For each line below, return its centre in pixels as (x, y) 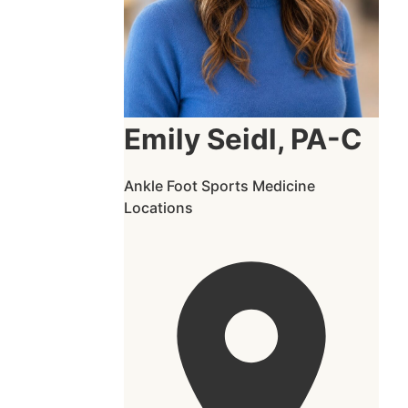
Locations (158, 208)
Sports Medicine (258, 186)
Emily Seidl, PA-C (243, 140)
